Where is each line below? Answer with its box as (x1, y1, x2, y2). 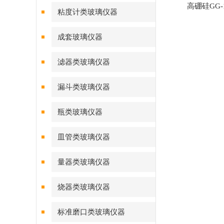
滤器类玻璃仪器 (57, 58, 110, 66)
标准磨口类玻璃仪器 (57, 208, 125, 216)
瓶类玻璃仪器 (57, 108, 102, 116)
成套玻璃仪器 (57, 33, 102, 41)
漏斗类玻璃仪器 (57, 83, 110, 91)
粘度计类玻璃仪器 (57, 8, 117, 16)
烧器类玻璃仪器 (57, 183, 110, 191)
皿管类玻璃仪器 (57, 133, 110, 141)
